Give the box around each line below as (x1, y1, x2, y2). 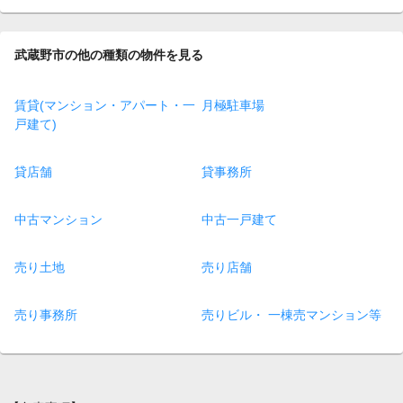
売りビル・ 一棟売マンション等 (201, 307, 381, 322)
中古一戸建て (201, 211, 277, 227)
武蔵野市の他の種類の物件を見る (14, 48, 203, 63)
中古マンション (14, 211, 103, 227)
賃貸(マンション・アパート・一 (14, 97, 195, 112)
